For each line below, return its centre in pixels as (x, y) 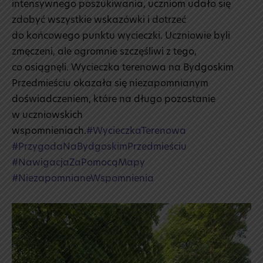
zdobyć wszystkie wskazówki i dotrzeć (99, 21)
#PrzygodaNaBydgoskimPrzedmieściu (99, 148)
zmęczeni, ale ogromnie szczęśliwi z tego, (104, 53)
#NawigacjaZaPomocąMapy (78, 163)
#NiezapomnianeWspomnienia (83, 179)
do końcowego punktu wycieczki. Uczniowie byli (121, 37)
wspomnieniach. (49, 132)
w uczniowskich (47, 116)
